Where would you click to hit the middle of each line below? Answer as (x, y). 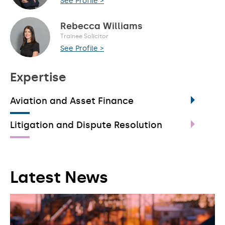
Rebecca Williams (101, 26)
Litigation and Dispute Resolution (86, 125)
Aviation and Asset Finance (72, 101)
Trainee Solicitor (84, 36)
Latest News (59, 177)
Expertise (38, 77)
